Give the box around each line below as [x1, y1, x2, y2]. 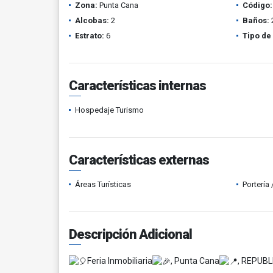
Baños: [242, 16, 269, 25]
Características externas [69, 152, 209, 168]
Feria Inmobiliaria [87, 256, 152, 266]
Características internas [69, 78, 206, 93]
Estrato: [75, 31, 104, 40]
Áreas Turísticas [75, 180, 131, 189]
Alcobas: [75, 16, 109, 25]
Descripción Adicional [69, 227, 192, 242]
